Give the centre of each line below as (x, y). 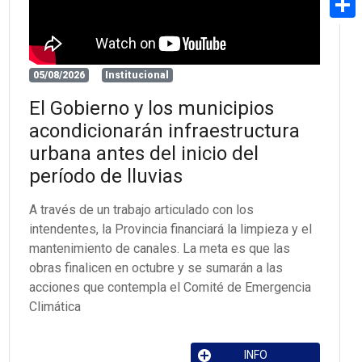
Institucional (137, 75)
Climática (55, 306)
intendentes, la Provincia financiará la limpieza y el (171, 229)
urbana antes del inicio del (144, 153)
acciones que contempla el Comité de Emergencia (170, 287)
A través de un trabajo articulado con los (142, 209)
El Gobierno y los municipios (152, 108)
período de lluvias (106, 176)
